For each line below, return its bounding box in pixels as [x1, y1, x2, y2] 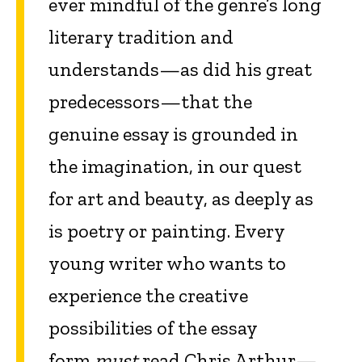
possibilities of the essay [48, 316, 258, 340]
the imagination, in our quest [48, 154, 301, 179]
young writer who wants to [48, 251, 286, 276]
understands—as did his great [48, 57, 312, 82]
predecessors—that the [48, 90, 252, 114]
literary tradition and [48, 25, 234, 49]
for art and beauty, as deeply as [48, 187, 314, 211]
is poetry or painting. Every [48, 219, 285, 243]
